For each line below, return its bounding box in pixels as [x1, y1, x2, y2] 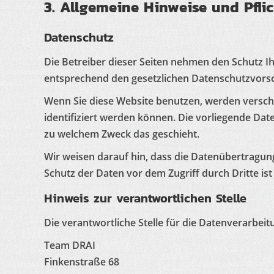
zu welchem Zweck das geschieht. [44, 127, 199, 141]
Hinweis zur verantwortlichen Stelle [44, 189, 246, 207]
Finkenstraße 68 [44, 255, 119, 268]
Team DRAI [44, 239, 95, 252]
